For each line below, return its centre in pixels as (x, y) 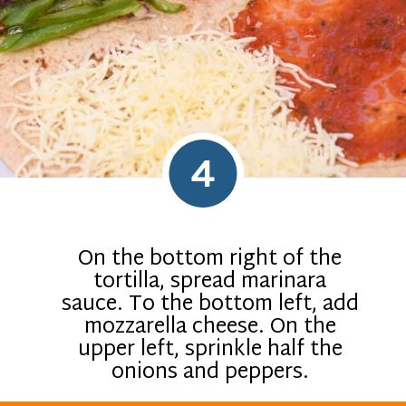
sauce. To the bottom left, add (210, 304)
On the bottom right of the (210, 259)
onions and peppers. (210, 372)
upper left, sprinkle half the (210, 350)
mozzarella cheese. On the (210, 327)
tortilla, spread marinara (210, 282)
